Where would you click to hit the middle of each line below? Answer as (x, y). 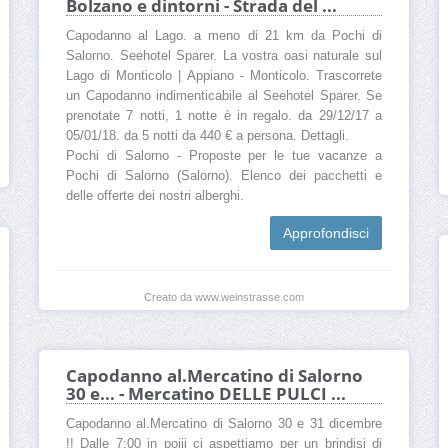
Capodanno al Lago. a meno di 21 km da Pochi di (224, 36)
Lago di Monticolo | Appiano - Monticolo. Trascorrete (224, 76)
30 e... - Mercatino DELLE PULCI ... (206, 394)
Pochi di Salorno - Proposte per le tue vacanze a (224, 156)
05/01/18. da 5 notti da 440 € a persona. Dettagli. (207, 136)
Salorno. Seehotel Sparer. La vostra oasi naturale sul (224, 56)
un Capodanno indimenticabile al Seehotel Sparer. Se (224, 96)
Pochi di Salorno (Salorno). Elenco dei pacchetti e (224, 176)
